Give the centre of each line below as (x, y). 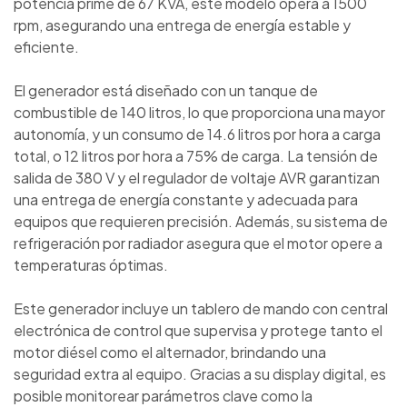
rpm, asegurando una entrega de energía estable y (182, 25)
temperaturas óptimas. (91, 264)
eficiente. (46, 46)
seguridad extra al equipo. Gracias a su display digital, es (200, 373)
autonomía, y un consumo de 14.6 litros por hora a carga (197, 134)
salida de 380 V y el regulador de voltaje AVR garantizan (197, 177)
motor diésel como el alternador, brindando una (170, 352)
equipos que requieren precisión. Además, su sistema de (201, 221)
